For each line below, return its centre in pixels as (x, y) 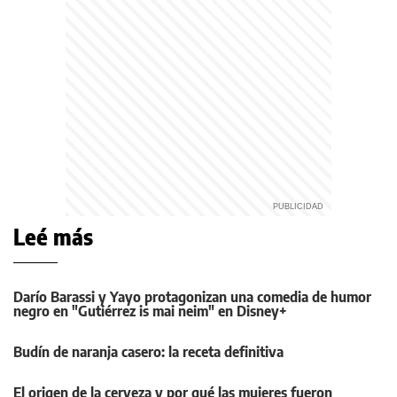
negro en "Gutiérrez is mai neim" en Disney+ (150, 311)
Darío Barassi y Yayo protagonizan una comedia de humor (192, 297)
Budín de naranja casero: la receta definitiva (148, 352)
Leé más (53, 237)
